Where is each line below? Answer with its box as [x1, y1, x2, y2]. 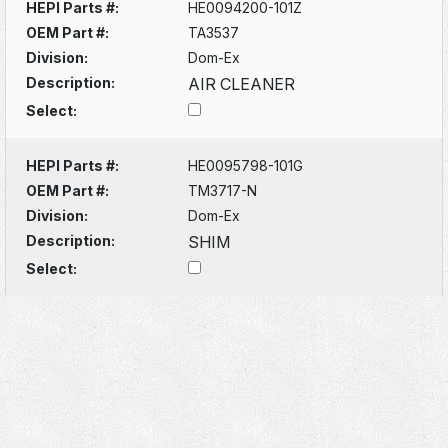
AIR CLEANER [188, 73, 296, 94]
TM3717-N [188, 181, 258, 199]
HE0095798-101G [188, 156, 304, 174]
